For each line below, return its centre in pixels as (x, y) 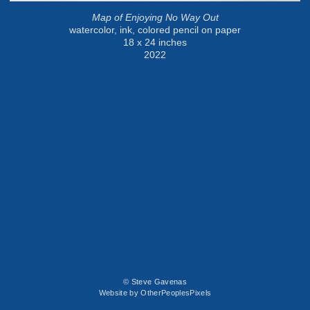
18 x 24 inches (155, 42)
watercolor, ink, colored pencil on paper (155, 29)
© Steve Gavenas (155, 282)
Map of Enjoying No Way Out (155, 17)
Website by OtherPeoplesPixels (155, 293)
